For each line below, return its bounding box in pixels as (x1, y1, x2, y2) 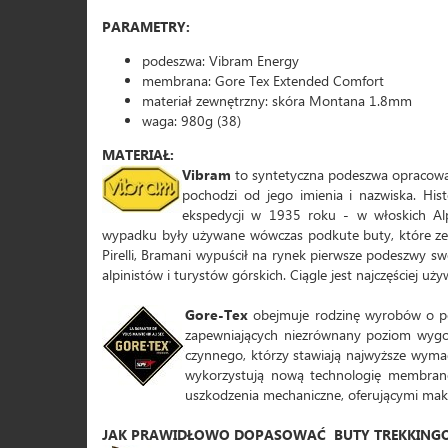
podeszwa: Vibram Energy (142, 51, 299, 70)
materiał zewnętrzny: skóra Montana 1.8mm (142, 91, 412, 110)
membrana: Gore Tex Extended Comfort (142, 71, 384, 90)
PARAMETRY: (102, 17, 190, 36)
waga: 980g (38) (142, 111, 241, 130)
